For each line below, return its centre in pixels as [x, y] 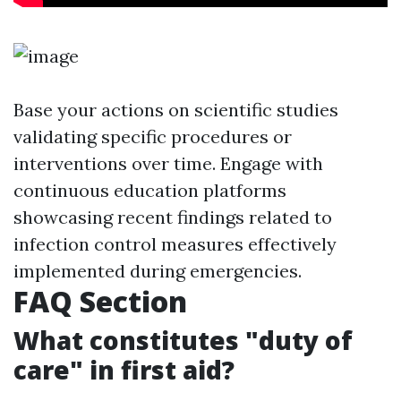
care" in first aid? [124, 370]
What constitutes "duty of [183, 340]
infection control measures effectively [175, 244]
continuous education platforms [150, 190]
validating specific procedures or [153, 137]
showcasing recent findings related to [173, 217]
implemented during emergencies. [158, 271]
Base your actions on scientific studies [176, 110]
